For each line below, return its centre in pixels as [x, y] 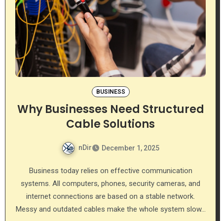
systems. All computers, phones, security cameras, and [110, 183]
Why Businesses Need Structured [110, 109]
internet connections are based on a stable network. [110, 196]
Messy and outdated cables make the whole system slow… [110, 209]
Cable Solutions [110, 124]
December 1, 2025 [130, 148]
